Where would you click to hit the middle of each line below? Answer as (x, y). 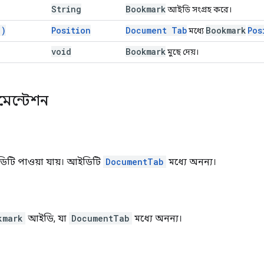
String (66, 9)
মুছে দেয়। (182, 52)
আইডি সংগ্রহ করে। (199, 9)
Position (71, 30)
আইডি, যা (47, 218)
